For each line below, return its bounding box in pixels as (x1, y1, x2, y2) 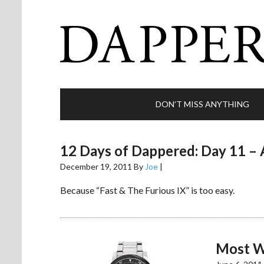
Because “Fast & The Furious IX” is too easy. (60, 184, 235, 196)
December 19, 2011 (60, 161, 132, 171)
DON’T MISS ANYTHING (155, 99, 249, 109)
